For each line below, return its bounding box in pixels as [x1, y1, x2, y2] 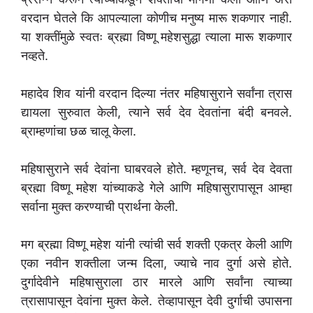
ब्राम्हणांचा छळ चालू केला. [21, 124, 136, 139]
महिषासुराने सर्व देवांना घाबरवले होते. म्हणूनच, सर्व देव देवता [21, 161, 292, 177]
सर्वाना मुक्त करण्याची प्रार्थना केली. [21, 199, 178, 214]
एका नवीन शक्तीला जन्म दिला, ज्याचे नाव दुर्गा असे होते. [21, 256, 292, 271]
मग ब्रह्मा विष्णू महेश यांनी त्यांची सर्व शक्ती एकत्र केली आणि [21, 237, 292, 252]
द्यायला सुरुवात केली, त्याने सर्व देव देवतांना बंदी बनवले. [21, 105, 292, 120]
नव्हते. [21, 48, 48, 64]
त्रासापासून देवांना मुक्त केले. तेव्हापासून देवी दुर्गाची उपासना [21, 293, 292, 309]
